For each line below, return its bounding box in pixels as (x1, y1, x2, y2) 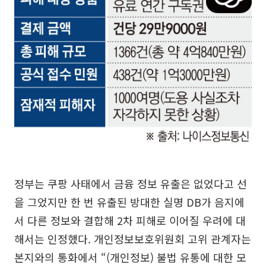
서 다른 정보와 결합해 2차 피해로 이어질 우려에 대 (14, 213, 246, 229)
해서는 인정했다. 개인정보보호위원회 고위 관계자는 (14, 231, 251, 247)
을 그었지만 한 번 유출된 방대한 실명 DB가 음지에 (14, 194, 245, 210)
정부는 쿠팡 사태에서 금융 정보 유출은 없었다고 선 (14, 176, 247, 192)
